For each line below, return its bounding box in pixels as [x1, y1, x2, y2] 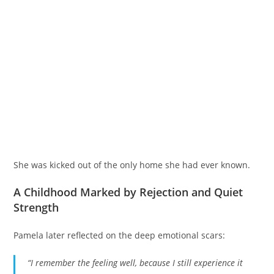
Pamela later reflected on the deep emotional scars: [13, 229, 226, 241]
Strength [13, 200, 59, 215]
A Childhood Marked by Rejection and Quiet [13, 185, 243, 199]
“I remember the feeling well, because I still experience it [28, 257, 243, 268]
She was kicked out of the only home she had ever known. [13, 159, 251, 171]
